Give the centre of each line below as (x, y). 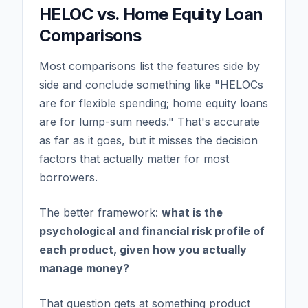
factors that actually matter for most (134, 158)
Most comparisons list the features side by (150, 66)
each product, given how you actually (143, 249)
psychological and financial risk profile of (152, 231)
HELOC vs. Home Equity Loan (151, 14)
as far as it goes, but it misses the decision (148, 140)
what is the (192, 212)
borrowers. (68, 177)
